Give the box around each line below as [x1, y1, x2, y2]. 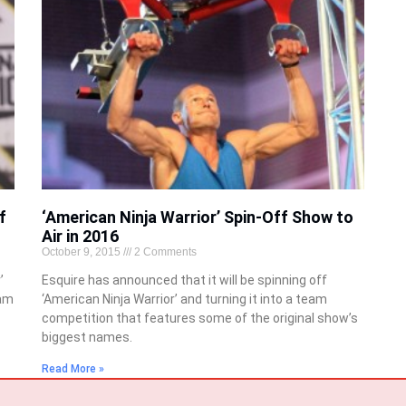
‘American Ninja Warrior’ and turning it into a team [41, 292, 327, 307]
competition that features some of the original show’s [41, 311, 358, 326]
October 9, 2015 [41, 246, 123, 259]
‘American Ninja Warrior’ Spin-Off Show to [41, 208, 353, 227]
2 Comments [130, 246, 197, 259]
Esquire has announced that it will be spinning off [41, 273, 327, 288]
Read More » [41, 362, 104, 376]
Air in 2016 [41, 227, 119, 246]
